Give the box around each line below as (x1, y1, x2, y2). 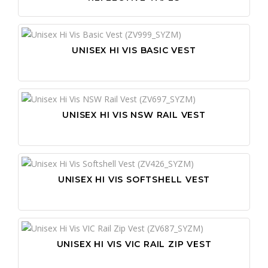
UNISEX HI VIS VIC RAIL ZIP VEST (56, 238, 212, 249)
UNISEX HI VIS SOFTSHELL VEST (57, 173, 211, 185)
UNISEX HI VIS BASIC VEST (72, 44, 196, 56)
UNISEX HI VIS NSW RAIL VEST (62, 109, 206, 120)
